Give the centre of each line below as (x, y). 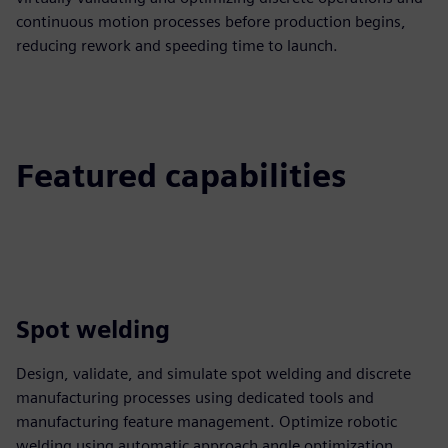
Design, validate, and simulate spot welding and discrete (213, 373)
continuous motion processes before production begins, (211, 21)
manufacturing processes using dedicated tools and (195, 397)
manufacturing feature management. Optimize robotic (206, 421)
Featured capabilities (181, 175)
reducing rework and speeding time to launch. (177, 45)
